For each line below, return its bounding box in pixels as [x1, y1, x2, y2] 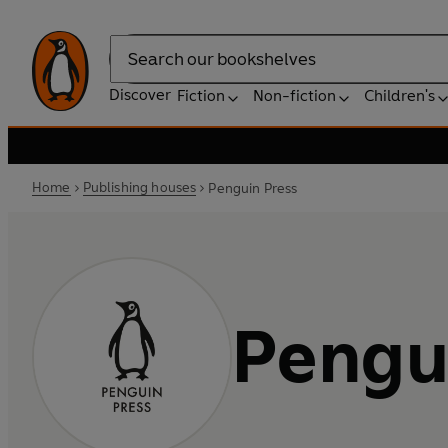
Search [109, 59, 159, 79]
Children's [364, 86, 435, 105]
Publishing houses [82, 179, 197, 196]
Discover [109, 85, 171, 104]
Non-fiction [253, 86, 336, 105]
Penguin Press [208, 179, 298, 197]
